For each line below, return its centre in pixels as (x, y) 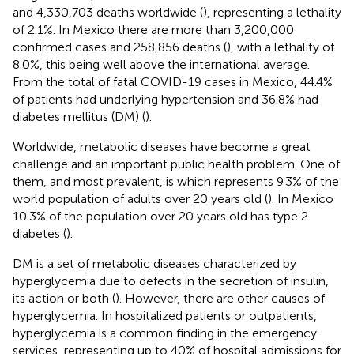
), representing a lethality (272, 12)
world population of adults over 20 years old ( (140, 198)
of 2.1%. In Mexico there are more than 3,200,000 (153, 29)
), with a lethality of (281, 47)
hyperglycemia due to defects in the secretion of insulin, (171, 281)
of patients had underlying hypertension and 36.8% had (166, 99)
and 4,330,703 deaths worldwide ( (108, 12)
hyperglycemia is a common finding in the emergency (165, 333)
